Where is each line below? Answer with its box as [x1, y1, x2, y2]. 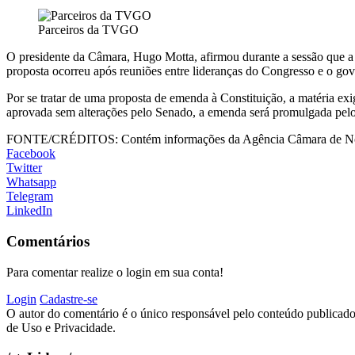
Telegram [6, 189, 53, 204]
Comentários [6, 232, 90, 250]
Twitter [6, 161, 42, 175]
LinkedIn [6, 204, 52, 218]
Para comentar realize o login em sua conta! [6, 265, 223, 279]
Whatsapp [6, 175, 56, 189]
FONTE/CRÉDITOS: [6, 132, 118, 147]
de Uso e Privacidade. [6, 320, 116, 334]
